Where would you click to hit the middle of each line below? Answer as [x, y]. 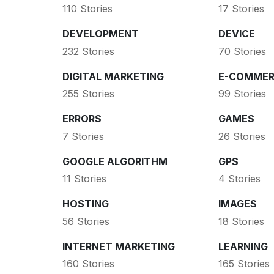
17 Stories [241, 9]
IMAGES [237, 204]
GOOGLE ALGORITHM [115, 161]
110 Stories [87, 9]
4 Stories [239, 179]
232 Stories [88, 51]
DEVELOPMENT [101, 34]
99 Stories [242, 94]
